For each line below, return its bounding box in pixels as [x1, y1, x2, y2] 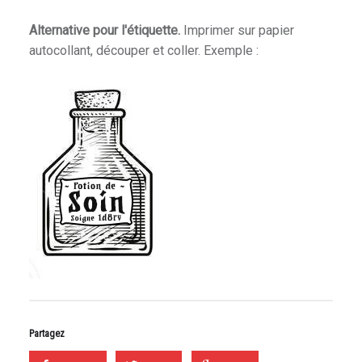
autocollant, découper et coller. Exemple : [28, 42, 259, 58]
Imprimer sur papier [179, 22, 294, 38]
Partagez [28, 327, 65, 339]
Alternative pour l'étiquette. [28, 22, 180, 38]
